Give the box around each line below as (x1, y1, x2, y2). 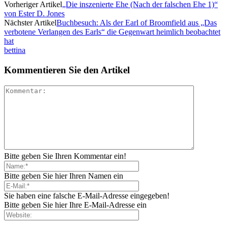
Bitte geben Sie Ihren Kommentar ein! (4, 151, 126, 160)
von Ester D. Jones (4, 9, 65, 18)
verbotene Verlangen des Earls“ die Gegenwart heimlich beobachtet (4, 27, 220, 37)
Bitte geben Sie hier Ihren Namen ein (4, 171, 123, 180)
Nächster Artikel (4, 18, 56, 27)
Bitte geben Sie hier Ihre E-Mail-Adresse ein (4, 200, 147, 209)
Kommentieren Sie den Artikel (4, 65, 130, 76)
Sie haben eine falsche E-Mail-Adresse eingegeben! (4, 191, 169, 200)
